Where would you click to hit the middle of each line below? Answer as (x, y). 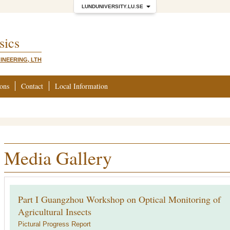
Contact (32, 86)
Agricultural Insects (55, 212)
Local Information (81, 86)
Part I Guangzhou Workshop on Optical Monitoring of (119, 199)
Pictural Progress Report (54, 224)
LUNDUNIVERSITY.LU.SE (112, 6)
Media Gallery (58, 158)
